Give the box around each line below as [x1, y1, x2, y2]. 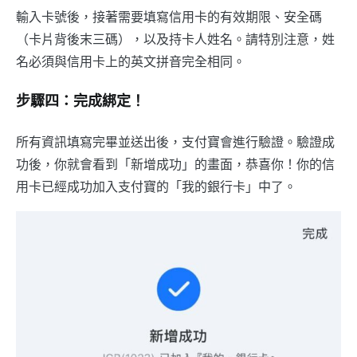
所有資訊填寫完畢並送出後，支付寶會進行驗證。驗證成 [16, 134, 335, 150]
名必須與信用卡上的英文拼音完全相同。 [16, 53, 245, 69]
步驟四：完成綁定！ [16, 89, 145, 114]
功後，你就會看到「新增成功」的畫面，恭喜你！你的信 [16, 156, 335, 172]
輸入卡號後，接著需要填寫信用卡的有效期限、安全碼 [16, 9, 322, 25]
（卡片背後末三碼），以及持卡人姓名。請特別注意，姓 [16, 31, 335, 47]
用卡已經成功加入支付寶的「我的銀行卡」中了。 [16, 178, 296, 194]
